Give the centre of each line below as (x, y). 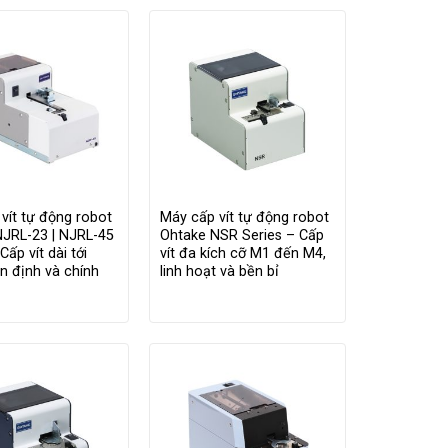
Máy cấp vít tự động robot (244, 217)
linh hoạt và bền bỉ (219, 271)
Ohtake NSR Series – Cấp (241, 235)
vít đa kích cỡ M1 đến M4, (242, 253)
